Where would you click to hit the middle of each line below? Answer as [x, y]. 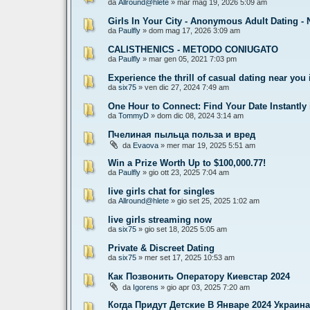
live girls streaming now [160, 220]
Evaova [146, 145]
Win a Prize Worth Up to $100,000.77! [187, 163]
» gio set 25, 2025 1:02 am [214, 201]
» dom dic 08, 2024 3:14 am [196, 116]
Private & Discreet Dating [161, 248]
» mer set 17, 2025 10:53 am [185, 257]
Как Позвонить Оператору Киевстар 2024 [199, 276]
